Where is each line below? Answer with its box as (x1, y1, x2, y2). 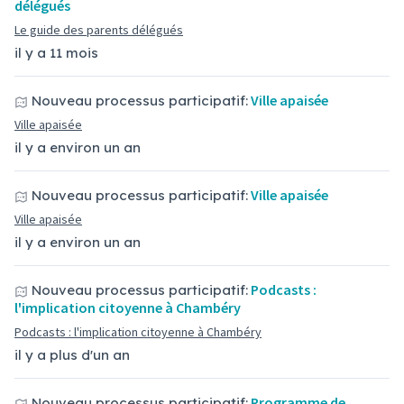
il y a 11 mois (14, 44, 98, 61)
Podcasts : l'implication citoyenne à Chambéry (14, 324, 262, 340)
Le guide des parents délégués (14, 22, 183, 38)
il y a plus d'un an (14, 346, 130, 363)
